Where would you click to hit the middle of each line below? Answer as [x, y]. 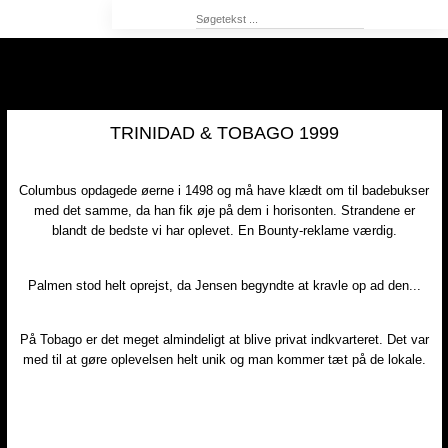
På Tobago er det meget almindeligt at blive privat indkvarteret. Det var [224, 339]
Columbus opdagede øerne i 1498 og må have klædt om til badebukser [224, 190]
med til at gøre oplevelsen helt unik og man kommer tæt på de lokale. [224, 359]
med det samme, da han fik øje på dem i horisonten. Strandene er [224, 210]
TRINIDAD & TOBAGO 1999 [224, 132]
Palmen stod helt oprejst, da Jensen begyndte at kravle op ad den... [224, 285]
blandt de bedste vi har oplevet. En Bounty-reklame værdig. [224, 230]
